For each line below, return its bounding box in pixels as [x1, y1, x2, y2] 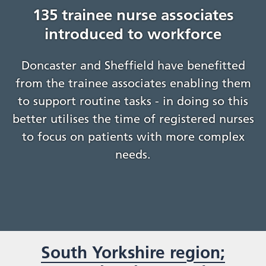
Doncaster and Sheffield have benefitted [21, 58, 245, 73]
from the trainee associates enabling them [15, 76, 251, 91]
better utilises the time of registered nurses [12, 112, 254, 126]
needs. [115, 147, 151, 162]
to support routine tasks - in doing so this [18, 94, 248, 109]
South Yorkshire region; [41, 242, 225, 263]
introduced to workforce [45, 24, 221, 44]
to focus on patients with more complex [21, 129, 245, 144]
